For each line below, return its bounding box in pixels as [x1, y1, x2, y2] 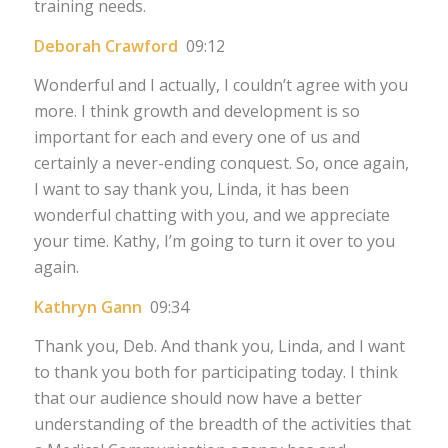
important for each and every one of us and [33, 126, 360, 149]
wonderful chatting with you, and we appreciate [33, 204, 390, 227]
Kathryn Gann [33, 295, 150, 318]
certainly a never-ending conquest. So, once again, [33, 152, 409, 175]
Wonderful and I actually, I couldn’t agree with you [33, 74, 408, 97]
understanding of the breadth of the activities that [33, 413, 411, 436]
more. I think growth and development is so [33, 100, 360, 123]
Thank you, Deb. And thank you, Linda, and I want [33, 335, 405, 358]
